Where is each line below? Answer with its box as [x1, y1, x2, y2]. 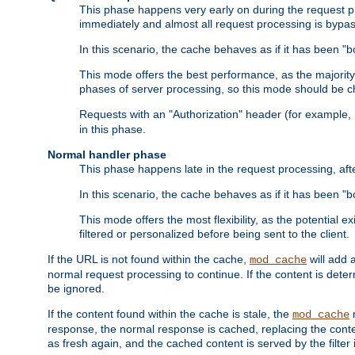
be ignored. [48, 282, 105, 296]
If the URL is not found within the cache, [48, 253, 250, 266]
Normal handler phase [48, 148, 166, 162]
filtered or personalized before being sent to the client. [79, 227, 349, 241]
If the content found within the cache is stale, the [48, 307, 292, 321]
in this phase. [79, 123, 146, 136]
